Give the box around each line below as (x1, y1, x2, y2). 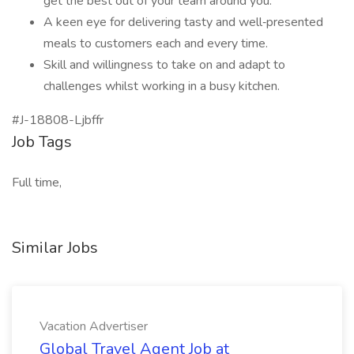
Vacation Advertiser (40, 318, 148, 335)
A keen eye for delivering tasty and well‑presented (43, 13, 323, 31)
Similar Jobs (12, 237, 98, 258)
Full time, (12, 174, 62, 191)
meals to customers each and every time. (43, 35, 268, 52)
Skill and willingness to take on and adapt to (43, 56, 285, 73)
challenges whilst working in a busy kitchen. (43, 77, 280, 95)
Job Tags (12, 131, 72, 153)
